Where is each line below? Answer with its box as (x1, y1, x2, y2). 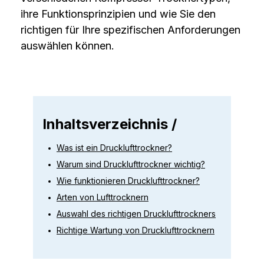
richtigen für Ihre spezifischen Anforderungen (20, 23, 240, 36)
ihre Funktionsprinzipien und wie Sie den (20, 7, 216, 20)
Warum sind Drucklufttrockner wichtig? (57, 159, 205, 169)
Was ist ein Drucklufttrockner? (57, 142, 172, 153)
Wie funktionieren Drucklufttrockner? (57, 175, 200, 186)
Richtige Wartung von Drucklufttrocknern (57, 225, 214, 235)
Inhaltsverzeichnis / (42, 115, 177, 133)
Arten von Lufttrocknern (57, 192, 148, 202)
